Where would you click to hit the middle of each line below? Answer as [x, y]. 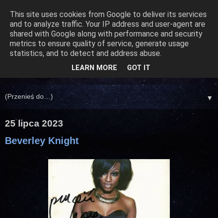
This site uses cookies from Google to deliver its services [108, 14]
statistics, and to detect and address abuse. [86, 53]
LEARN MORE [94, 68]
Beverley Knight [42, 141]
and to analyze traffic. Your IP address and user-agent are [108, 24]
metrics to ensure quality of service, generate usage [99, 44]
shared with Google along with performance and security [106, 34]
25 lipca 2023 [34, 124]
